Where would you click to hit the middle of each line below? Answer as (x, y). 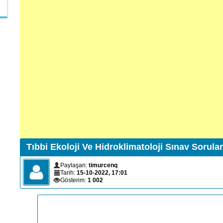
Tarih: (68, 172)
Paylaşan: (74, 165)
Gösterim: (74, 180)
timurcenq (103, 165)
